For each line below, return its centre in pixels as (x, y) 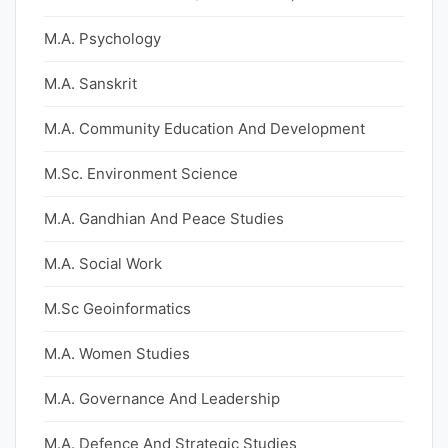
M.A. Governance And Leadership (162, 398)
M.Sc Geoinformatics (117, 308)
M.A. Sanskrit (90, 83)
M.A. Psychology (102, 38)
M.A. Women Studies (117, 353)
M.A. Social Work (103, 263)
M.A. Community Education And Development (204, 128)
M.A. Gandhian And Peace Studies (164, 218)
